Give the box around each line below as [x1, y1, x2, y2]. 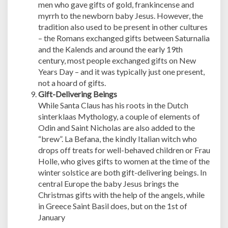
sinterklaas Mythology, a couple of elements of [38, 111, 200, 121]
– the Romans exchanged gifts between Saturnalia [38, 33, 210, 43]
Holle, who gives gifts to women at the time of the [38, 156, 210, 166]
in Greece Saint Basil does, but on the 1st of [38, 201, 187, 211]
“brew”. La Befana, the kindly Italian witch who [38, 134, 197, 144]
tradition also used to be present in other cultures [38, 22, 208, 32]
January [38, 212, 65, 222]
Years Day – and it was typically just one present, [38, 67, 205, 76]
